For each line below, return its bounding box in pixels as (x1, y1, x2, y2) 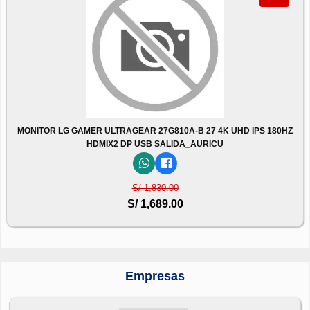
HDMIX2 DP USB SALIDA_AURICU (86, 138, 224, 149)
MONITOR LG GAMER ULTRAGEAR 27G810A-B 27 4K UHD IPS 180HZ (17, 125, 293, 136)
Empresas (125, 268, 185, 283)
